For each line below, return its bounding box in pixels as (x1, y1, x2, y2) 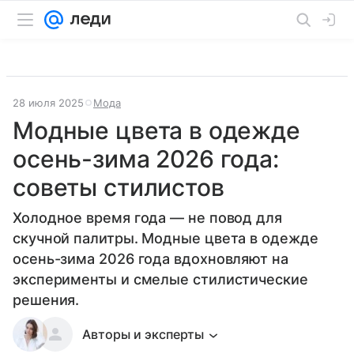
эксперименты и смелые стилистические (13, 271, 308, 288)
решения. (13, 292, 80, 308)
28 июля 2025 (13, 96, 84, 109)
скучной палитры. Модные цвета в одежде (13, 230, 318, 247)
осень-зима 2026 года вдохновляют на (13, 250, 288, 267)
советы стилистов (13, 173, 224, 201)
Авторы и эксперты (82, 326, 204, 342)
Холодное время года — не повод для (13, 209, 282, 226)
